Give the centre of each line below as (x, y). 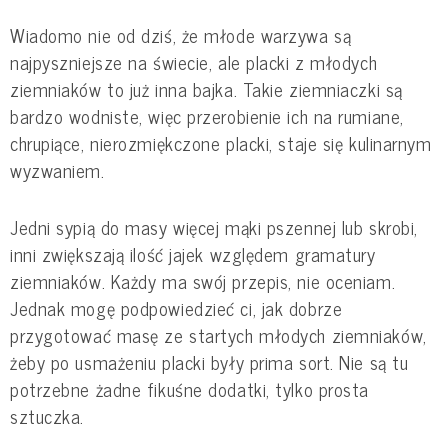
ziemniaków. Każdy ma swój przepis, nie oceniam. (203, 280)
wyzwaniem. (57, 169)
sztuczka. (47, 415)
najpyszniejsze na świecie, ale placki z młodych (194, 61)
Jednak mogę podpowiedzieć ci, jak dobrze (176, 307)
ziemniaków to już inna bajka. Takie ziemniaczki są (206, 88)
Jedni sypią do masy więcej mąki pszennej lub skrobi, (214, 226)
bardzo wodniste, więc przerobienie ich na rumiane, (207, 115)
